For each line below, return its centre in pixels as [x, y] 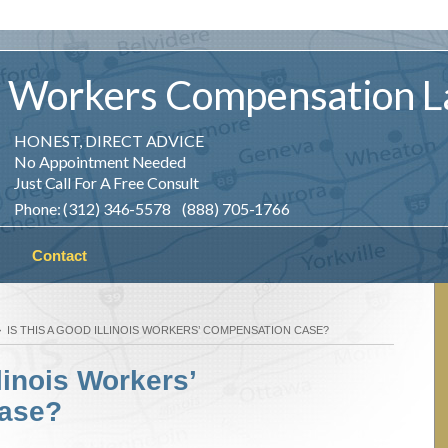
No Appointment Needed [100, 161]
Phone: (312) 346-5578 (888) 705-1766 [152, 208]
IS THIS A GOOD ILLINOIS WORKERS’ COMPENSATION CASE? [168, 330]
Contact [59, 255]
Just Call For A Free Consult [107, 182]
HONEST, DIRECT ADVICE [109, 140]
